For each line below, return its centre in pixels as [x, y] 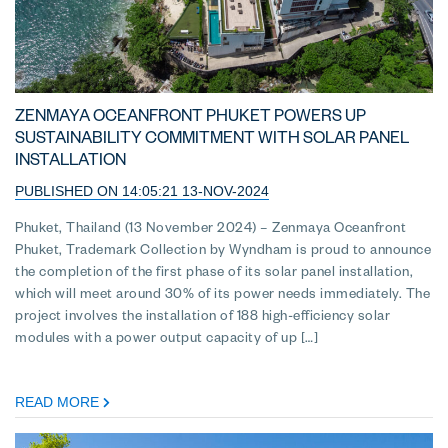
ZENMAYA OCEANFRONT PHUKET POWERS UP [190, 119]
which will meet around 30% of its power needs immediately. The [222, 297]
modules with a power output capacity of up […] [166, 341]
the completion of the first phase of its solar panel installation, [214, 275]
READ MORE [59, 401]
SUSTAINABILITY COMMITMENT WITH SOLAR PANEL [212, 141]
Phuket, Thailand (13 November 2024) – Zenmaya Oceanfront [210, 231]
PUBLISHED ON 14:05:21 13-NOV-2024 [142, 191]
